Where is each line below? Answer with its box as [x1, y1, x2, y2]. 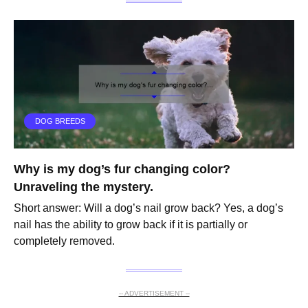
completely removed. [14, 235, 115, 247]
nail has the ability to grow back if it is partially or [14, 219, 247, 231]
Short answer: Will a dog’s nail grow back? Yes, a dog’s [14, 202, 283, 214]
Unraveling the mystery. [14, 179, 153, 194]
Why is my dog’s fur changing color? [14, 162, 230, 176]
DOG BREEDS [34, 117, 85, 126]
